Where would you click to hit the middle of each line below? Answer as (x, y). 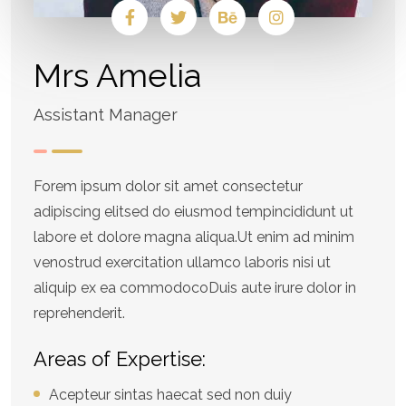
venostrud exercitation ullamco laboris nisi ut (182, 263)
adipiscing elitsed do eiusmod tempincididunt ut (193, 212)
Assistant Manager (106, 115)
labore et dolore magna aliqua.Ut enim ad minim (194, 237)
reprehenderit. (79, 314)
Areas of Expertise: (120, 359)
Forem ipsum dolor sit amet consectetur (168, 187)
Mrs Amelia (117, 76)
